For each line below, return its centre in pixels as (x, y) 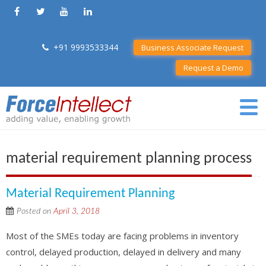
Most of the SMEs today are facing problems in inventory (122, 235)
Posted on (35, 211)
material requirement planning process (129, 159)
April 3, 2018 (77, 211)
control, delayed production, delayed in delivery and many (123, 251)
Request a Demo (213, 68)
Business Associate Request (192, 47)
